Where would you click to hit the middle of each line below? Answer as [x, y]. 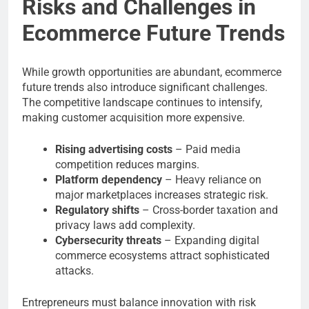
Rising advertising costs [114, 149]
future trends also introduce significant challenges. [145, 87]
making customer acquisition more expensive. [133, 117]
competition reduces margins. [127, 164]
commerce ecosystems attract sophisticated [162, 255]
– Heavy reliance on [212, 179]
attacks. [74, 270]
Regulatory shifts [97, 210]
